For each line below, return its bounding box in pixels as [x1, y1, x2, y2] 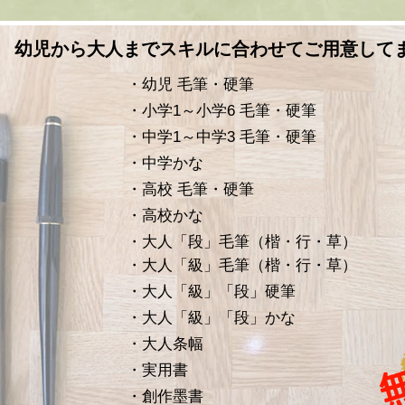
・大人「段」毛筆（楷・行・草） [127, 233, 357, 250]
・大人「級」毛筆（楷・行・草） [127, 257, 357, 274]
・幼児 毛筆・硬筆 [127, 76, 254, 93]
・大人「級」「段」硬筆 [127, 283, 296, 300]
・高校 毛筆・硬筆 [127, 181, 254, 198]
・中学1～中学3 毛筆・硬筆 [127, 128, 316, 146]
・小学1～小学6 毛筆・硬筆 [127, 102, 316, 119]
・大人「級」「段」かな [127, 309, 296, 326]
